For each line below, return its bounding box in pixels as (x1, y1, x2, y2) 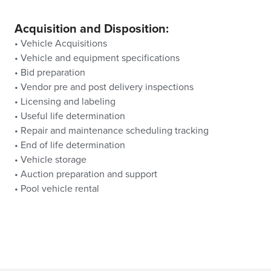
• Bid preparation (15, 67, 85, 79)
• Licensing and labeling (15, 96, 116, 108)
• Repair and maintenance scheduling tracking (15, 125, 209, 137)
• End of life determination (15, 139, 125, 152)
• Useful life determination (15, 110, 125, 123)
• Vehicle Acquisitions (15, 38, 107, 50)
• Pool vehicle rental (15, 183, 99, 195)
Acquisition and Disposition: (15, 22, 169, 37)
